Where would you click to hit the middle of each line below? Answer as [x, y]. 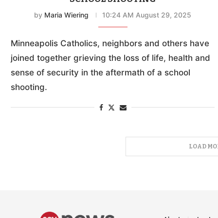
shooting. [29, 87]
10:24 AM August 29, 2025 [147, 15]
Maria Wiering [67, 15]
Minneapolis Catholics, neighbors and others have [110, 43]
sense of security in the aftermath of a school [100, 72]
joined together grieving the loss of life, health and [110, 58]
